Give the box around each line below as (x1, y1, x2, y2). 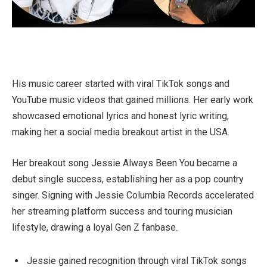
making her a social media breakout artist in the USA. (12, 126, 229, 138)
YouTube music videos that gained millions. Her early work (12, 94, 253, 106)
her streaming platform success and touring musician (12, 205, 232, 217)
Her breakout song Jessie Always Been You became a (12, 157, 237, 169)
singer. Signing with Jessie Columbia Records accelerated (12, 189, 254, 201)
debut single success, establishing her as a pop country (12, 173, 244, 185)
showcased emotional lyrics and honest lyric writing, (12, 110, 229, 122)
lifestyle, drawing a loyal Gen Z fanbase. (12, 221, 178, 233)
